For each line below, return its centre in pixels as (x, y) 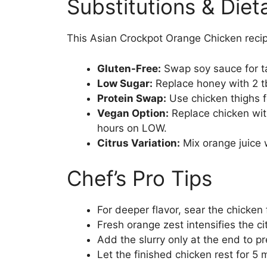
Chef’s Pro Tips (139, 178)
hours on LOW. (132, 128)
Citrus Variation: (139, 143)
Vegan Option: (133, 113)
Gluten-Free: (129, 68)
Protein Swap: (132, 98)
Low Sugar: (125, 83)
